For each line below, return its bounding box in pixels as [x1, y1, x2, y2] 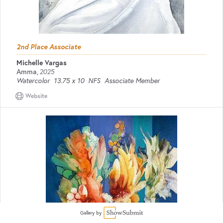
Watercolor [16, 76, 50, 85]
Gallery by [80, 209, 102, 216]
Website [25, 92, 47, 100]
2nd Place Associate [16, 42, 81, 51]
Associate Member [105, 76, 160, 85]
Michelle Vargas [16, 58, 67, 67]
